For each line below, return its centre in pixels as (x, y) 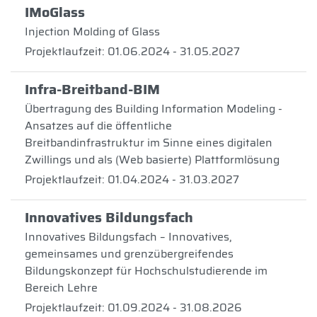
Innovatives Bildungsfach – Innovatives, (128, 237)
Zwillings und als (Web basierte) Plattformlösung (152, 160)
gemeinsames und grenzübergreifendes (129, 254)
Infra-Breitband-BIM (92, 89)
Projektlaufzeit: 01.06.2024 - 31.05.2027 (132, 51)
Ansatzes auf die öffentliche (98, 126)
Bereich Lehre (61, 288)
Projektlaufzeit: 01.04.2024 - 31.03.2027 (132, 179)
